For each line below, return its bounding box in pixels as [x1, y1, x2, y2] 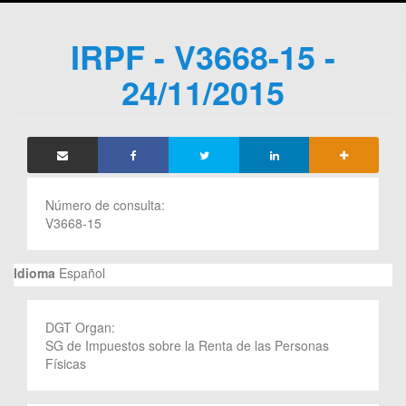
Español [55, 263, 105, 282]
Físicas [45, 353, 86, 372]
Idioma [14, 263, 55, 282]
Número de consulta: [45, 195, 169, 214]
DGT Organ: [45, 317, 119, 336]
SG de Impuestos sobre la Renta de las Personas [45, 335, 329, 354]
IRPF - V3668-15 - [71, 32, 335, 80]
